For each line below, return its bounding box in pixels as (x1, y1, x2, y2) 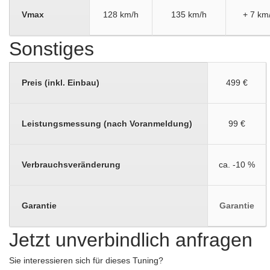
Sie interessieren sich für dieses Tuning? (9, 256, 163, 265)
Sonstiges (9, 38, 94, 60)
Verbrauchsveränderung (22, 160, 121, 169)
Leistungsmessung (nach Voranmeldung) (22, 119, 192, 128)
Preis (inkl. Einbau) (22, 78, 99, 87)
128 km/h (103, 10, 139, 19)
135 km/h (171, 10, 207, 19)
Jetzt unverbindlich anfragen (9, 229, 253, 251)
